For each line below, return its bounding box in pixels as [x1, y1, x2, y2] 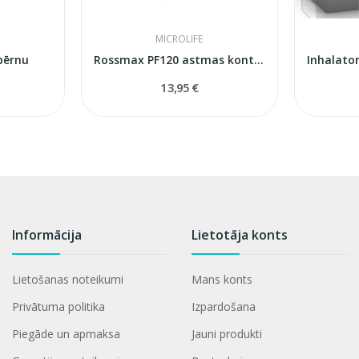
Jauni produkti [192, 325, 263, 341]
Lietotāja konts [192, 225, 288, 244]
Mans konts [192, 271, 253, 287]
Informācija [11, 225, 82, 244]
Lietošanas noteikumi [11, 271, 123, 287]
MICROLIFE [155, 31, 204, 46]
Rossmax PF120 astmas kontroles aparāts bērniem [253, 51, 264, 67]
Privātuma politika [11, 298, 105, 314]
